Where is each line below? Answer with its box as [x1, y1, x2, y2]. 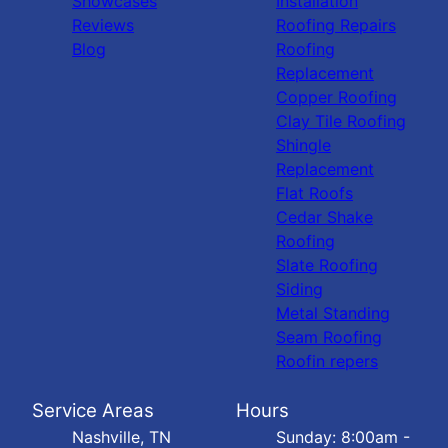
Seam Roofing [276, 327, 382, 348]
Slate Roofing [276, 255, 378, 276]
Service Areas [32, 399, 154, 423]
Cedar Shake [276, 207, 373, 228]
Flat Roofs [276, 183, 353, 204]
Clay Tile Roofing [276, 111, 406, 132]
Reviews [72, 15, 134, 36]
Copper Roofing [276, 87, 397, 108]
